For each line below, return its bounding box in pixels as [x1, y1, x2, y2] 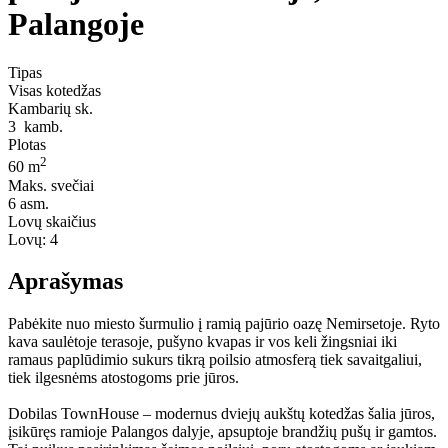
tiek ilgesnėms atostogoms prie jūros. [8, 369, 239, 387]
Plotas [8, 136, 46, 154]
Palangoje [8, 5, 144, 42]
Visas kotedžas [8, 82, 101, 100]
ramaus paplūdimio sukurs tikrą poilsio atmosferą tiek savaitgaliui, [8, 351, 422, 369]
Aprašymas [8, 268, 123, 295]
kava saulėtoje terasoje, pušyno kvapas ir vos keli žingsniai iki [8, 333, 397, 351]
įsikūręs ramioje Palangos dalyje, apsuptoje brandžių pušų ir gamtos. [8, 423, 437, 441]
